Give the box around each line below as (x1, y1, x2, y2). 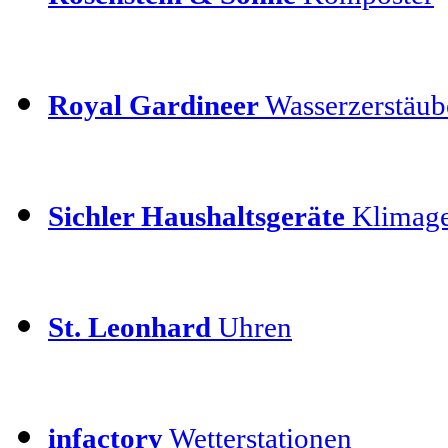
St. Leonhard (48, 310, 211, 343)
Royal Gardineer (48, 88, 259, 121)
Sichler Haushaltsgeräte (48, 199, 345, 232)
